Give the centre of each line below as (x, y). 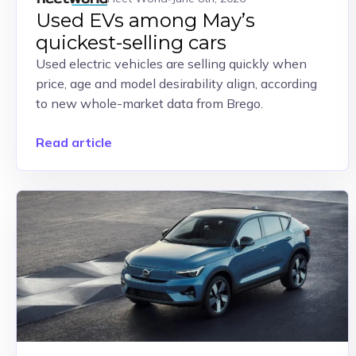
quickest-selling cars (131, 43)
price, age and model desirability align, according (176, 83)
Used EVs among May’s (145, 20)
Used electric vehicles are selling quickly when (171, 64)
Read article (74, 142)
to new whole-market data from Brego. (149, 103)
